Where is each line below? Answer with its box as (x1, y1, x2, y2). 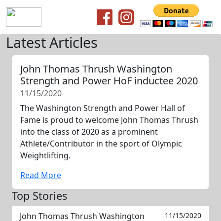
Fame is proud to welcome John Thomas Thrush (20, 114, 198, 125)
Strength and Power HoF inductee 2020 (20, 74, 198, 87)
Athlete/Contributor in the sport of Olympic (20, 138, 182, 149)
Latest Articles (6, 33, 98, 52)
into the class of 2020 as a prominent (20, 126, 158, 137)
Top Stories (12, 188, 67, 203)
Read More (20, 170, 61, 181)
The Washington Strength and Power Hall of (20, 103, 185, 113)
